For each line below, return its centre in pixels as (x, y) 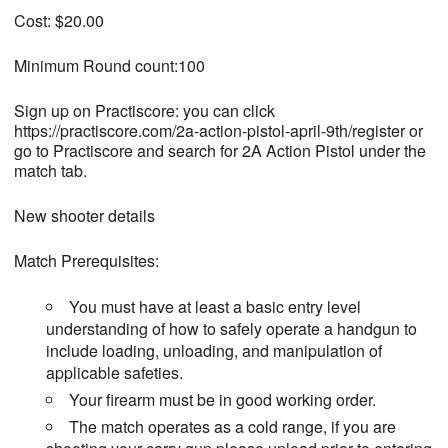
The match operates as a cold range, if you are (232, 427)
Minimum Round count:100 (109, 66)
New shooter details (84, 216)
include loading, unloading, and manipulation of (213, 351)
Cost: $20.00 (58, 21)
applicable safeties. (114, 373)
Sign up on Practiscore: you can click (144, 111)
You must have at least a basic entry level (214, 307)
